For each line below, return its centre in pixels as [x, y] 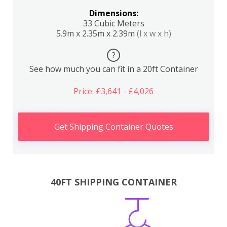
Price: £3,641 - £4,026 [113, 91]
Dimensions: [113, 13]
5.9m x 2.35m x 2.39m [96, 33]
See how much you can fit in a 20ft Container [113, 69]
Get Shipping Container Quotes [113, 127]
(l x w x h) [154, 33]
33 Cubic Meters [113, 23]
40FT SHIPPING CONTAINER [113, 182]
